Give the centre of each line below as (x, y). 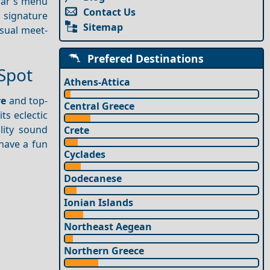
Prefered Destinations (142, 58)
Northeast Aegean (108, 226)
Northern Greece (104, 250)
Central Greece (99, 106)
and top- (27, 101)
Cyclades (85, 154)
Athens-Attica (97, 82)
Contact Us (110, 12)
